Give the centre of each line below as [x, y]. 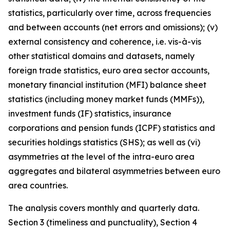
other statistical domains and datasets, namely [101, 56]
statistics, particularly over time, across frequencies [110, 13]
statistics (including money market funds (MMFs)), [106, 99]
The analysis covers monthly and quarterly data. [104, 208]
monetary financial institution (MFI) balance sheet [107, 85]
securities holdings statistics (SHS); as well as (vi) [104, 142]
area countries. [38, 185]
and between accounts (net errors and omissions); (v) [113, 27]
